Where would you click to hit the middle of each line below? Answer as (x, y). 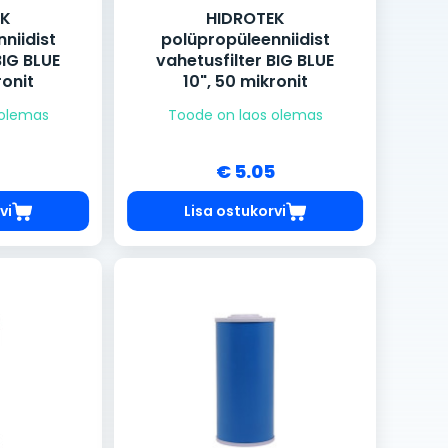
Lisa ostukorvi (234, 210)
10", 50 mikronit (245, 82)
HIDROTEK (245, 19)
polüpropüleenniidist (245, 40)
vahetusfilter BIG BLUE (245, 61)
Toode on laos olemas (245, 115)
